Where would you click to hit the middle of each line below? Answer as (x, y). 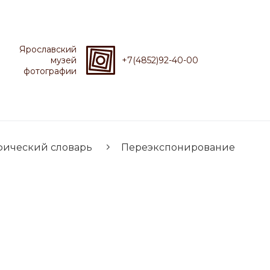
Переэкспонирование (178, 147)
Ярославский (48, 49)
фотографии (50, 71)
